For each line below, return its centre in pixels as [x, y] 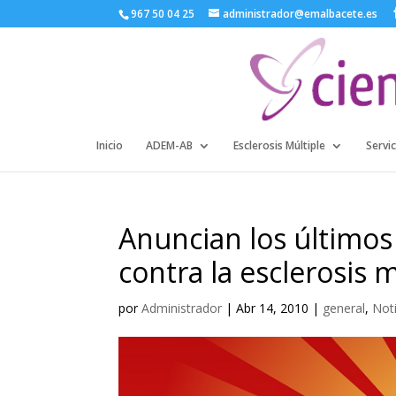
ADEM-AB [169, 145]
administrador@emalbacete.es [301, 14]
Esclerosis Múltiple [279, 145]
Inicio [109, 145]
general [344, 308]
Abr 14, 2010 [273, 308]
